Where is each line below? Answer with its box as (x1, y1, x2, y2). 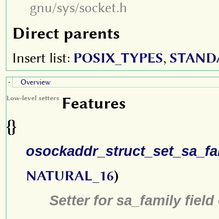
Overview (21, 78, 51, 87)
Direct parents (12, 23, 120, 43)
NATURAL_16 (26, 168, 114, 184)
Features (62, 93, 126, 112)
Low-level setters (6, 94, 59, 102)
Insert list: (12, 50, 73, 66)
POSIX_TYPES (73, 50, 163, 66)
